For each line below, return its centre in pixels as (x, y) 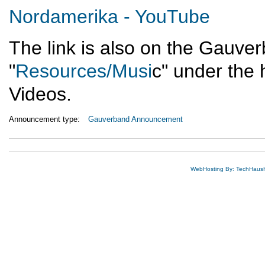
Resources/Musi (84, 71)
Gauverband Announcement (135, 119)
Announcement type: (46, 119)
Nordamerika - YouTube (109, 17)
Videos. (40, 94)
